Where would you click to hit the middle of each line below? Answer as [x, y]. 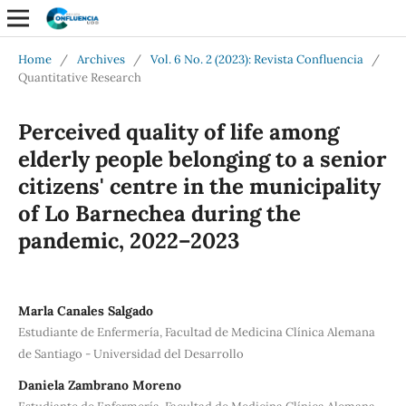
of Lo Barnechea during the [159, 213]
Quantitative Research [79, 77]
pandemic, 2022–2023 [128, 240]
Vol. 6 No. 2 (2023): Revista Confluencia [256, 59]
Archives [101, 59]
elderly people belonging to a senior [202, 159]
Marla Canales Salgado [85, 310]
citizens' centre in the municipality [199, 186]
